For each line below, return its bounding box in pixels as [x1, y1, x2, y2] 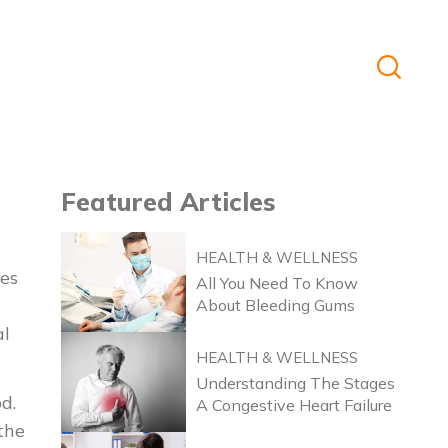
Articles [180, 185, 276, 217]
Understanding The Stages [196, 372, 395, 393]
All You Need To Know [196, 272, 358, 293]
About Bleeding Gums [196, 294, 355, 315]
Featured [61, 185, 180, 217]
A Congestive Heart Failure [196, 394, 392, 415]
